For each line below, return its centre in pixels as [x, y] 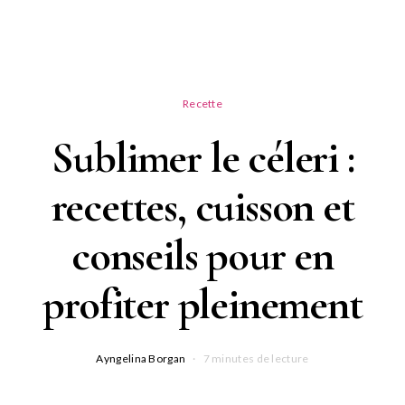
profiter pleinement [202, 305]
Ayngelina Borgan [141, 358]
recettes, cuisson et [202, 207]
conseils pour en [202, 256]
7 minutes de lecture [256, 358]
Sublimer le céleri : [202, 158]
